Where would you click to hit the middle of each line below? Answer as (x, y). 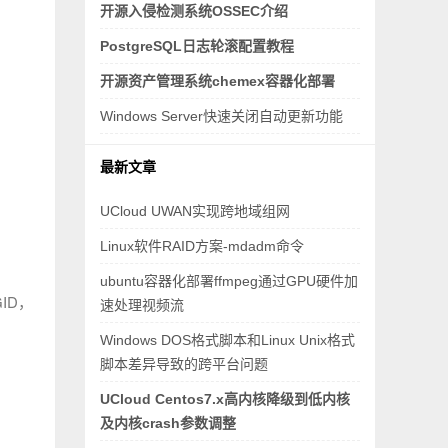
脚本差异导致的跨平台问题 (184, 364)
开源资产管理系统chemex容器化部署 (217, 81)
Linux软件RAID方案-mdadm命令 (202, 246)
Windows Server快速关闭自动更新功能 (221, 116)
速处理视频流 (142, 305)
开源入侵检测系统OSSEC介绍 (194, 11)
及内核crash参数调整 (168, 423)
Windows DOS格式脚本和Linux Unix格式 (227, 340)
